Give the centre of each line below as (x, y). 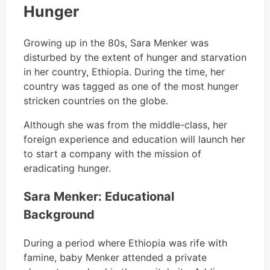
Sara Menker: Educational (99, 196)
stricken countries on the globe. (96, 100)
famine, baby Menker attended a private (115, 257)
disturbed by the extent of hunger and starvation (135, 57)
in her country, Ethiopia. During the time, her (124, 71)
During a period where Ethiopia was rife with (125, 243)
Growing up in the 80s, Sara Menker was (116, 42)
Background (59, 214)
